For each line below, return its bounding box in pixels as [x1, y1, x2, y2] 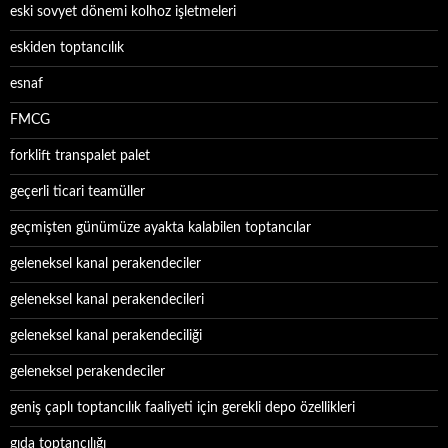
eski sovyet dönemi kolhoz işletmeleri [10, 5, 236, 19]
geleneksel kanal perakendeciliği [10, 329, 202, 343]
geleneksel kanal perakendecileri [10, 293, 204, 307]
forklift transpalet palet [10, 149, 150, 163]
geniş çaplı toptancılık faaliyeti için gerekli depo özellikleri [10, 401, 355, 415]
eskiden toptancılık [10, 41, 124, 55]
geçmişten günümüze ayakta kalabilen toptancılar [10, 221, 311, 235]
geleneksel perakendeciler [10, 365, 165, 379]
